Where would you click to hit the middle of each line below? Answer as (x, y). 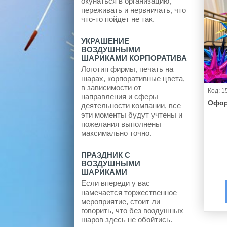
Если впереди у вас (116, 183)
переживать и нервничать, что (134, 10)
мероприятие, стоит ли (121, 201)
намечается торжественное (129, 192)
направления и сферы (120, 96)
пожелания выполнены (121, 124)
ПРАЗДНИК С (106, 155)
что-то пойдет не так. (118, 19)
